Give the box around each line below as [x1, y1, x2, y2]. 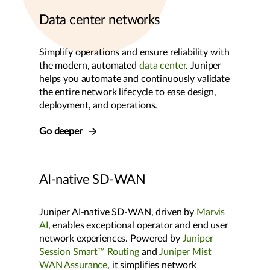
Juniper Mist [159, 247, 212, 257]
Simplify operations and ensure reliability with [39, 48, 230, 58]
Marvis [196, 207, 225, 218]
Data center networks [39, 13, 160, 27]
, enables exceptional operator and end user [48, 221, 228, 231]
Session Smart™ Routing [39, 247, 139, 257]
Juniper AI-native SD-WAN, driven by [39, 207, 196, 218]
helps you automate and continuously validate [39, 74, 230, 84]
